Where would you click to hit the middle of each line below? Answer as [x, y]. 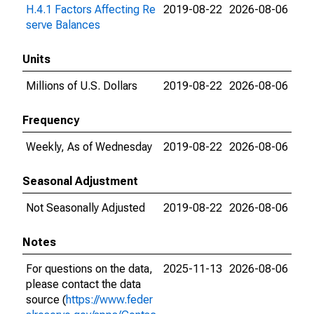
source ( [46, 300]
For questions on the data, [89, 269]
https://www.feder [109, 300]
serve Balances [63, 25]
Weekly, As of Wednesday [89, 147]
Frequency [51, 120]
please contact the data [83, 284]
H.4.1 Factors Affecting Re [91, 9]
